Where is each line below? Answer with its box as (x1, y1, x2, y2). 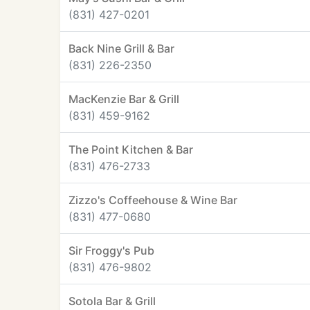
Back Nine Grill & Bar (69, 42, 174, 55)
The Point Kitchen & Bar (69, 143, 193, 156)
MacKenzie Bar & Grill (69, 92, 179, 106)
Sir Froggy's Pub (69, 244, 154, 257)
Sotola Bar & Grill (69, 294, 156, 308)
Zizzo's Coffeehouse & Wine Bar (69, 193, 237, 207)
